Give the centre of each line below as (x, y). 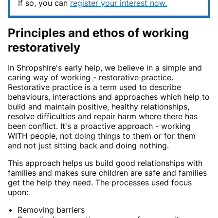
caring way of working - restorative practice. (91, 78)
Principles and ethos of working (98, 33)
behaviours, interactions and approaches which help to (109, 97)
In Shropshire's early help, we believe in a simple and (105, 68)
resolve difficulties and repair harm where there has (103, 117)
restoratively (44, 48)
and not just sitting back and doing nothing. (88, 146)
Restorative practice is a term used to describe (94, 87)
